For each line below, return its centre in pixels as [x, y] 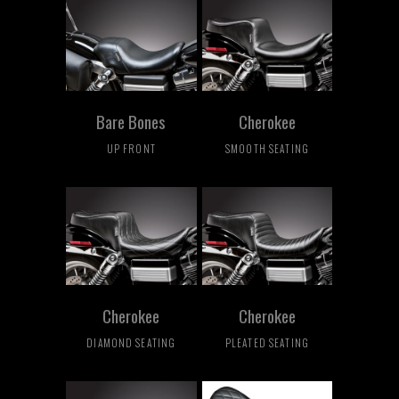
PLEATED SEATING [267, 343]
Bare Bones [131, 122]
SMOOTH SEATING [267, 149]
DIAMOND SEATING [131, 343]
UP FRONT [131, 149]
